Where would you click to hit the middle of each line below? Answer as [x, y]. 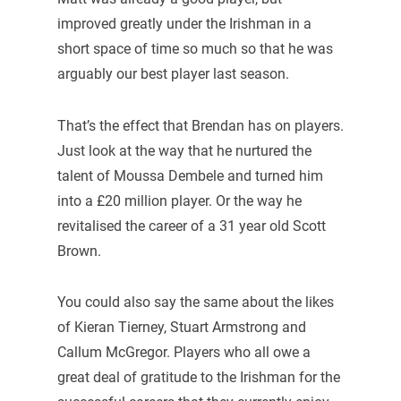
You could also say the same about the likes [195, 303]
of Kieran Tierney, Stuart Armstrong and [181, 328]
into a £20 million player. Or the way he [179, 200]
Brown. [79, 251]
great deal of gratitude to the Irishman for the [198, 378]
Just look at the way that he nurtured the [184, 150]
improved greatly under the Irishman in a [184, 23]
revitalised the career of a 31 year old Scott [191, 226]
